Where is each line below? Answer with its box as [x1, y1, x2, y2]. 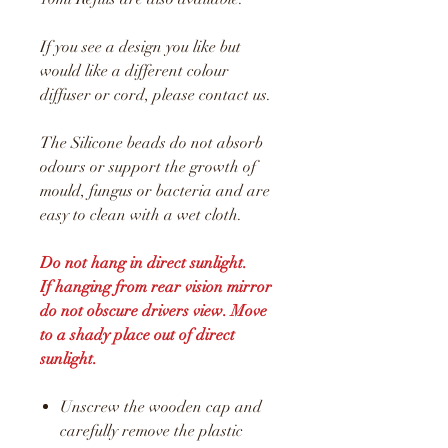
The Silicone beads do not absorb [40, 132, 263, 153]
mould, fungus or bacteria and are [40, 180, 270, 201]
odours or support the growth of [40, 156, 256, 177]
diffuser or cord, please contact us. [40, 84, 271, 105]
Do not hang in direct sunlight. [40, 252, 247, 273]
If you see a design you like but [40, 36, 241, 57]
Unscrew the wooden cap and [60, 396, 262, 417]
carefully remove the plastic [60, 420, 243, 441]
